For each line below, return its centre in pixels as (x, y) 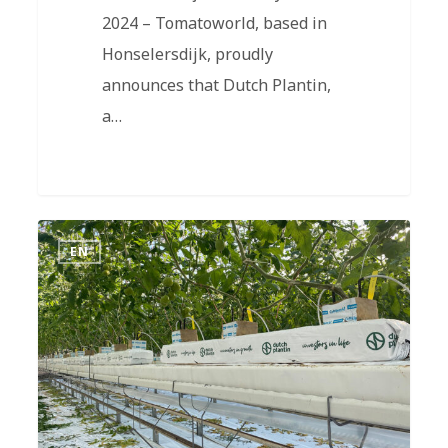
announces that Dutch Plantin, (216, 85)
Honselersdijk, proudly (187, 54)
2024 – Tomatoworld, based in (214, 23)
